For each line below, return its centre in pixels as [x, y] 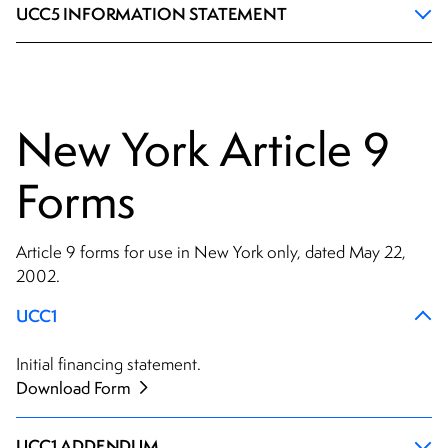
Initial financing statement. [108, 364]
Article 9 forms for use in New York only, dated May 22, [211, 252]
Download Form [75, 388]
